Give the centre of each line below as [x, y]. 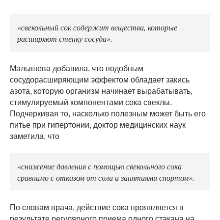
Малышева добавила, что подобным [77, 69]
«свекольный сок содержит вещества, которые [97, 27]
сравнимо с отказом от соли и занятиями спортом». [106, 178]
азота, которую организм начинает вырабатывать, [101, 91]
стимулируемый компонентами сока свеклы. [91, 103]
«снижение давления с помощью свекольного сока [99, 166]
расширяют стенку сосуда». [65, 39]
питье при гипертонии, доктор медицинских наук [98, 125]
